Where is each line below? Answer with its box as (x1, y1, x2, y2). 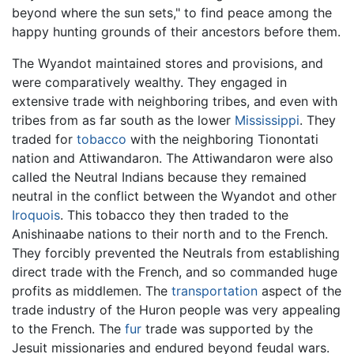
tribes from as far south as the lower (12, 111, 235, 128)
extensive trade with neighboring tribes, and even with (12, 92, 337, 109)
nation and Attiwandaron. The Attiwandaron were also (12, 149, 333, 166)
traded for (12, 130, 77, 147)
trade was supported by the (141, 320, 313, 337)
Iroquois (12, 206, 60, 223)
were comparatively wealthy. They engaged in (12, 73, 287, 90)
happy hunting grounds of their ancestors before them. (12, 23, 341, 40)
